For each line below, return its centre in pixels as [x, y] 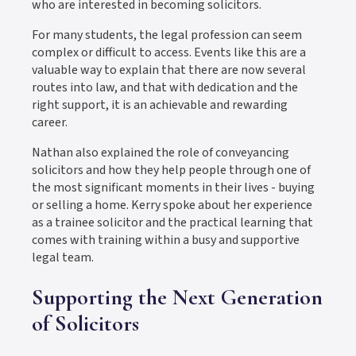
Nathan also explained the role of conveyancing [161, 153]
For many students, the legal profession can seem [167, 35]
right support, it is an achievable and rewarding [160, 105]
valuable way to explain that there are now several [169, 70]
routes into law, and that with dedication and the [165, 88]
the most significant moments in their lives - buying [173, 188]
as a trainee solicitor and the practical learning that [172, 223]
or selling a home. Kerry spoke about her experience [172, 205]
